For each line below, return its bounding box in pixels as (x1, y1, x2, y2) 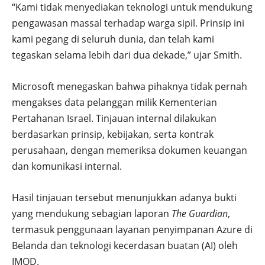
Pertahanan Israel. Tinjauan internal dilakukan (12, 111, 216, 125)
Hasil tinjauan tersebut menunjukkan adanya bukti (12, 190, 237, 204)
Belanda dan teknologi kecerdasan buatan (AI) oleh (12, 238, 238, 252)
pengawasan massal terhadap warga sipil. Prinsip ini (12, 16, 244, 30)
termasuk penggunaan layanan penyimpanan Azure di (12, 222, 253, 236)
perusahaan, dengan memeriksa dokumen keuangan (12, 143, 247, 157)
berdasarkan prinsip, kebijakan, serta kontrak (12, 127, 214, 141)
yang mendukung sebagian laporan (12, 206, 172, 220)
